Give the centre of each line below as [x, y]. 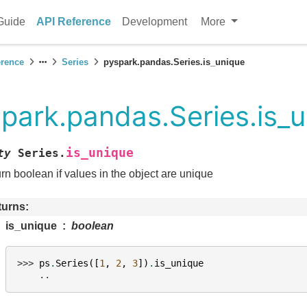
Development [155, 22]
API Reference [74, 22]
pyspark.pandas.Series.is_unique [174, 62]
